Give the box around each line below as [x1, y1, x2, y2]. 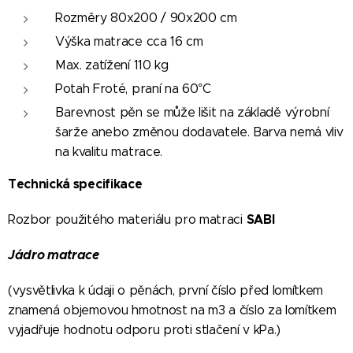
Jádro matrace [8, 246, 99, 263]
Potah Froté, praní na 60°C [55, 80, 211, 96]
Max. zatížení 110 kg [55, 57, 169, 72]
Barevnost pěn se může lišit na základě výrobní [55, 104, 329, 120]
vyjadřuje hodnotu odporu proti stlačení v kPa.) [8, 321, 281, 337]
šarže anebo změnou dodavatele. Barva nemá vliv [55, 124, 344, 139]
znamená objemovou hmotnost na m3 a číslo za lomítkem [8, 302, 336, 318]
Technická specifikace [8, 175, 143, 192]
